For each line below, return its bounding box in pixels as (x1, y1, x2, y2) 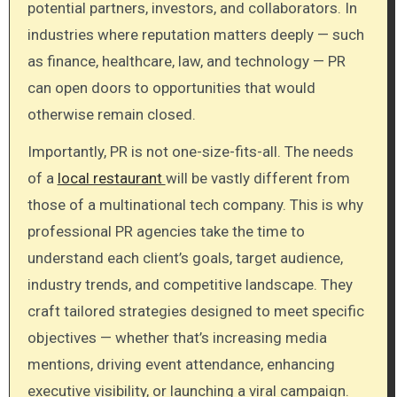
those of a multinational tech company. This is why (27, 196, 363, 214)
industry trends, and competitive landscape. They (27, 276, 353, 294)
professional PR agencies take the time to (27, 222, 305, 241)
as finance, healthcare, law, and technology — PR (27, 51, 346, 70)
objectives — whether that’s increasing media (27, 329, 327, 347)
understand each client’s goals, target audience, (27, 249, 343, 268)
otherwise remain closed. (27, 105, 196, 123)
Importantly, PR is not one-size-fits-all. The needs (27, 143, 354, 161)
